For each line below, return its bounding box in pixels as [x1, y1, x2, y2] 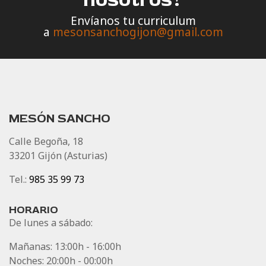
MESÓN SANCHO [9, 111, 110, 126]
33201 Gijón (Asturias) [9, 149, 107, 163]
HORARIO [9, 204, 58, 217]
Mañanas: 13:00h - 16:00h [9, 240, 121, 254]
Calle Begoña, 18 [9, 135, 83, 148]
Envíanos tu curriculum [70, 12, 196, 29]
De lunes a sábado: [9, 216, 93, 230]
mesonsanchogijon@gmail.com [52, 24, 223, 40]
